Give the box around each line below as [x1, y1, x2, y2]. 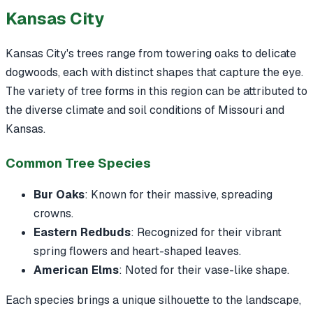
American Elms [34, 262, 119, 277]
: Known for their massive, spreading [85, 187, 272, 202]
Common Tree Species [6, 154, 151, 172]
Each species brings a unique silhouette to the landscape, [6, 292, 301, 307]
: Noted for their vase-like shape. [119, 262, 289, 277]
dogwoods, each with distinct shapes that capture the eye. [6, 64, 303, 80]
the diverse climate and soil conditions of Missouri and [6, 102, 284, 117]
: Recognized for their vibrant [131, 224, 282, 240]
